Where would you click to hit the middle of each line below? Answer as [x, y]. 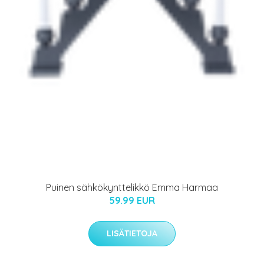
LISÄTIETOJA [132, 233]
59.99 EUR [132, 200]
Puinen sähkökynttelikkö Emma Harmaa [132, 187]
